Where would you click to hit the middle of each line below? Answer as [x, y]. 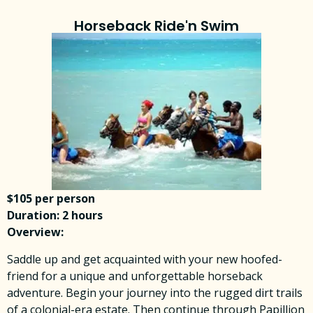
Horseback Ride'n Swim [156, 26]
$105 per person [51, 199]
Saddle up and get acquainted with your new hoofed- [145, 259]
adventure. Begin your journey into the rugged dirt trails [155, 292]
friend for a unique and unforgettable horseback [135, 276]
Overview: [35, 232]
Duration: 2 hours [55, 216]
